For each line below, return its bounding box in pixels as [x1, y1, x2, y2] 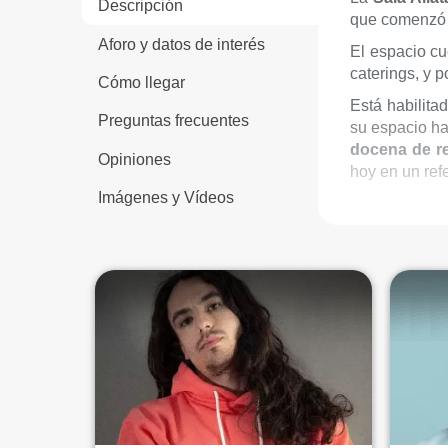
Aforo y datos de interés [98, 35, 265, 53]
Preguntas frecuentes [98, 112, 249, 130]
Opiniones [98, 150, 171, 168]
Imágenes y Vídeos [98, 189, 234, 207]
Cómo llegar [98, 73, 185, 91]
